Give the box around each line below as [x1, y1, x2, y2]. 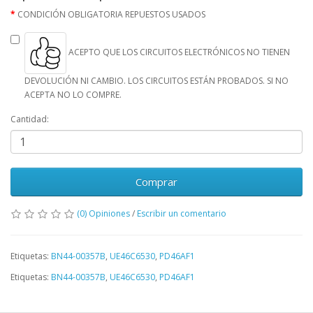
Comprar [136, 174, 177, 189]
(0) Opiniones [77, 207, 130, 219]
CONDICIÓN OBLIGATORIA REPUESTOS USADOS [17, 8, 205, 20]
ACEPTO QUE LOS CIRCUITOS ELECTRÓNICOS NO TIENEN [66, 46, 290, 59]
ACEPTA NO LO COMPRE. [24, 88, 122, 101]
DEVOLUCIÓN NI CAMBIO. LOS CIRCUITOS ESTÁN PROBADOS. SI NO [24, 74, 289, 87]
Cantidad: [10, 112, 49, 125]
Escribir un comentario [137, 207, 226, 219]
